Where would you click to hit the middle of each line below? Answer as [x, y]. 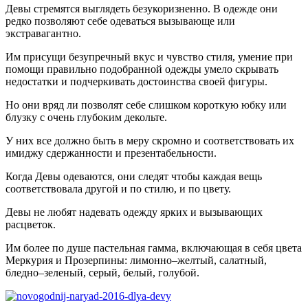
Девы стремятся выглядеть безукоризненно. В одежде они [142, 8]
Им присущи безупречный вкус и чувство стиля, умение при [149, 56]
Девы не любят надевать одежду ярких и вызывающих [134, 212]
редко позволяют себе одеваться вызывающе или [120, 21]
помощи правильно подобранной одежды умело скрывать [142, 69]
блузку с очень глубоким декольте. [86, 117]
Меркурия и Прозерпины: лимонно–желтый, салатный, [136, 260]
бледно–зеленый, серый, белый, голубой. [102, 272]
